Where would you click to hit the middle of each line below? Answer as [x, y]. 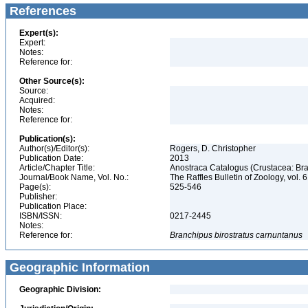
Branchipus [191, 235]
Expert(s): [39, 33]
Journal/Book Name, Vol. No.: [74, 177]
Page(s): [35, 187]
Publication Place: [53, 206]
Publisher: [38, 197]
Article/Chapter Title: [57, 168]
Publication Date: [51, 158]
